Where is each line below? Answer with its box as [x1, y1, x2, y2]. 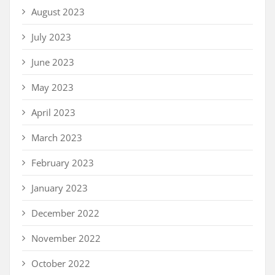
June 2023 [31, 56, 74, 69]
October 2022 [31, 257, 90, 270]
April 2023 [31, 106, 76, 119]
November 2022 [31, 232, 101, 245]
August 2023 [31, 6, 85, 18]
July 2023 [31, 31, 71, 44]
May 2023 [31, 81, 74, 94]
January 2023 [31, 182, 88, 195]
